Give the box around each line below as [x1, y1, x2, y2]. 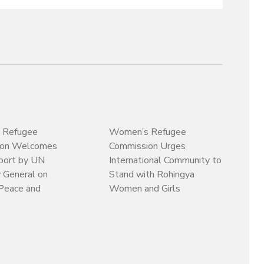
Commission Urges [109, 139, 186, 153]
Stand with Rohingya [109, 167, 195, 181]
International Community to [109, 153, 222, 167]
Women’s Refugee [109, 125, 187, 138]
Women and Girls [109, 181, 181, 195]
